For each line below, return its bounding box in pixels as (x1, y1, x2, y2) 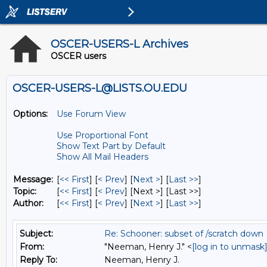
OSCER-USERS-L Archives (51, 38, 188, 51)
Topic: (13, 186, 36, 197)
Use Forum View (57, 108, 126, 119)
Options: (13, 108, 48, 119)
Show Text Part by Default (57, 141, 166, 151)
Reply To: (20, 254, 57, 265)
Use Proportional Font (57, 130, 148, 141)
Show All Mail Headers (57, 151, 148, 162)
